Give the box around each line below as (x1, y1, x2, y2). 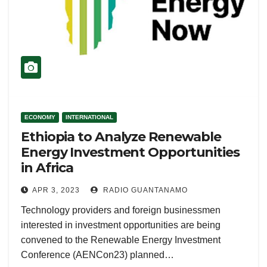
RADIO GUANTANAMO (101, 186, 188, 194)
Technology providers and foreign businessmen (21, 205, 221, 215)
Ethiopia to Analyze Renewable (21, 129, 222, 145)
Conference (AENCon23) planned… (21, 250, 174, 260)
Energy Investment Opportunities (21, 144, 240, 160)
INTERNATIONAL (66, 114, 113, 120)
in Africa (21, 160, 74, 176)
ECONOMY (24, 114, 55, 120)
